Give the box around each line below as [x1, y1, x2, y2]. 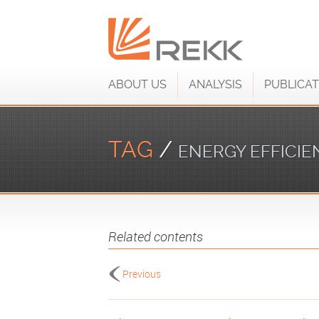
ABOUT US [108, 78, 167, 91]
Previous [122, 267, 161, 281]
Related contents [108, 228, 203, 245]
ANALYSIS [189, 78, 242, 91]
